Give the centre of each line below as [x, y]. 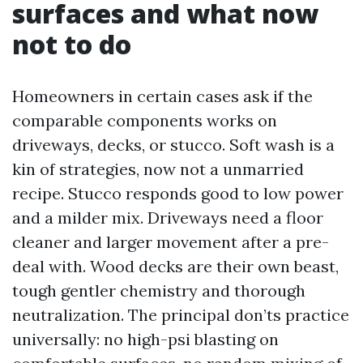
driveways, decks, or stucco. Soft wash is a [173, 145]
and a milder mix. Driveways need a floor [168, 218]
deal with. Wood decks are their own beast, [175, 266]
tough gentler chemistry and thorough [159, 290]
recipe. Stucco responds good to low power [178, 193]
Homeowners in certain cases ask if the [162, 96]
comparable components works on [145, 120]
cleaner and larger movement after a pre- [171, 242]
